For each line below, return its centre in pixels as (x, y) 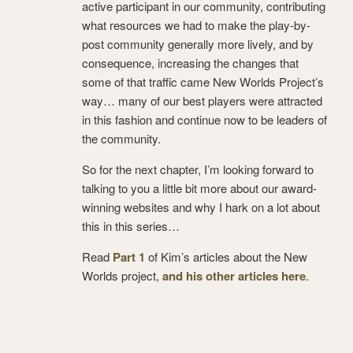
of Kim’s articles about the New (226, 257)
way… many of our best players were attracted (202, 101)
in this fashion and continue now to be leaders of (204, 120)
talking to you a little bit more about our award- (199, 188)
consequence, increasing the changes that (190, 63)
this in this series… (131, 226)
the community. (121, 139)
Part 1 (129, 257)
